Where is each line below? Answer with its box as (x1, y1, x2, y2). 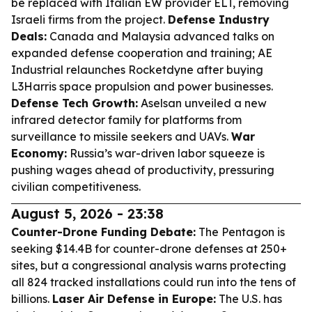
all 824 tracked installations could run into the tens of (11, 275, 296, 289)
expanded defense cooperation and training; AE (11, 46, 272, 60)
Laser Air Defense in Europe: (52, 292, 216, 306)
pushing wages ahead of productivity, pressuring (11, 163, 274, 177)
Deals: (11, 29, 47, 43)
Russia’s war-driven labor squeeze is (67, 146, 265, 160)
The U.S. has (216, 292, 282, 306)
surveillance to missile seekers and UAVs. (11, 130, 231, 143)
